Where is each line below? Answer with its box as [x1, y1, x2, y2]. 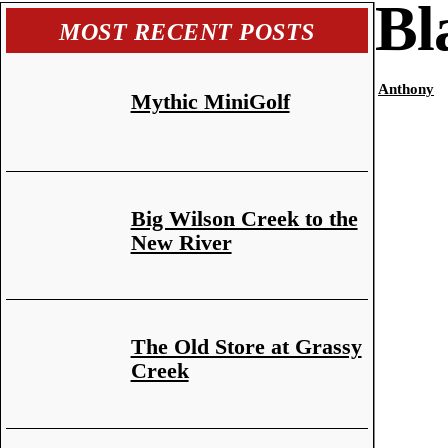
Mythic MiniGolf [130, 88, 290, 114]
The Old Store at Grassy [130, 334, 362, 360]
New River [130, 229, 232, 255]
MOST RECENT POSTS [59, 19, 315, 45]
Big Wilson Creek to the [130, 205, 358, 231]
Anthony [377, 81, 434, 97]
